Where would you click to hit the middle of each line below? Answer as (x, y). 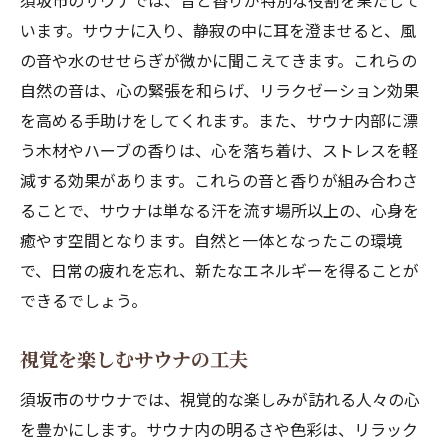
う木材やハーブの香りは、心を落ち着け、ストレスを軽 (219, 150)
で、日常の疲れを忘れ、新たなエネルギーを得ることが (219, 270)
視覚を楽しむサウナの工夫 (134, 359)
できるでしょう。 (83, 300)
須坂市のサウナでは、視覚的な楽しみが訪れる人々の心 (220, 399)
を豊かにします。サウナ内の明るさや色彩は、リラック (219, 429)
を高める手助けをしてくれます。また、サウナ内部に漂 (219, 120)
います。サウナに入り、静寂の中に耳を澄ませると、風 (218, 30)
